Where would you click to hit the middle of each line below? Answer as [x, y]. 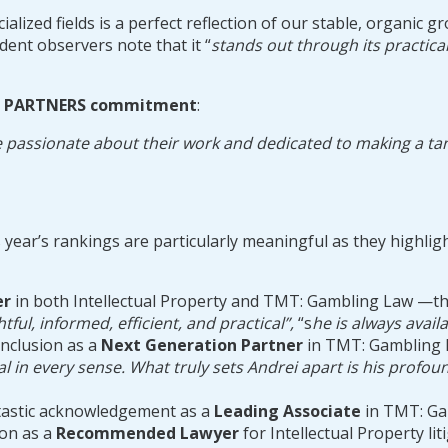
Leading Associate [287, 410]
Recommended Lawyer [147, 432]
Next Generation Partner [202, 344]
